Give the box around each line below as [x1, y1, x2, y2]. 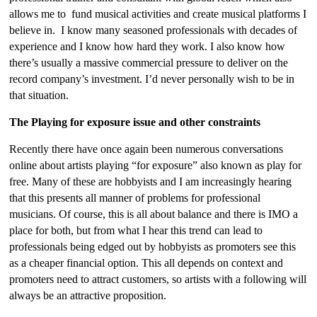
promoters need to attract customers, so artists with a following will [9, 273, 307, 285]
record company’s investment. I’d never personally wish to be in [9, 73, 295, 85]
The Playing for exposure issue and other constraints [9, 116, 261, 128]
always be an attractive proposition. [9, 289, 167, 301]
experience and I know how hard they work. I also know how [9, 40, 286, 52]
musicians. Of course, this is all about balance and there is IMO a [9, 208, 299, 220]
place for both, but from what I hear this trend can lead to [9, 224, 263, 236]
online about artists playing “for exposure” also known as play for [9, 159, 302, 171]
